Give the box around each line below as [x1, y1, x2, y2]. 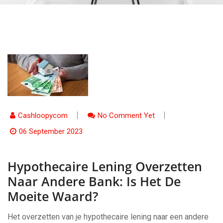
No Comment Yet [98, 111, 155, 120]
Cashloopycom [18, 111, 68, 120]
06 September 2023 [19, 127, 83, 136]
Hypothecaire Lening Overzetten [7, 158, 202, 175]
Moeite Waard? [7, 188, 98, 205]
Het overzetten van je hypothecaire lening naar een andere [7, 212, 209, 222]
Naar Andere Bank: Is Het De [7, 173, 181, 190]
